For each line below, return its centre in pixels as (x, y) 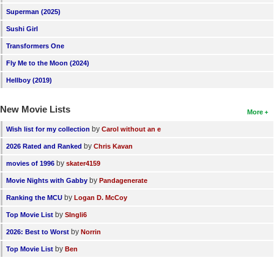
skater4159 (83, 163)
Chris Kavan (113, 146)
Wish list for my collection (48, 129)
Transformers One (35, 46)
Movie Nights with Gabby (47, 180)
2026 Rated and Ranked (44, 146)
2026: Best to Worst (38, 231)
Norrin (91, 231)
